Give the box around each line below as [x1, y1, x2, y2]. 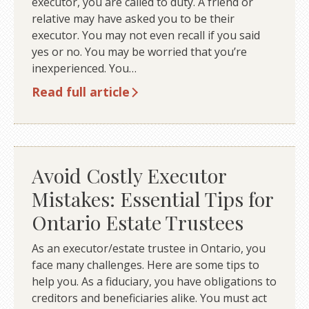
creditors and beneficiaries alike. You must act [31, 290, 267, 306]
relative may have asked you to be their [31, 11, 235, 27]
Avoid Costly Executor [31, 162, 226, 189]
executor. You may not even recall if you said [31, 28, 260, 43]
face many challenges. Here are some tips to [31, 257, 259, 273]
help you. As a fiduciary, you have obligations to [31, 274, 277, 290]
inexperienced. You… [31, 61, 137, 77]
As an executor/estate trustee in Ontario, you [31, 241, 266, 257]
